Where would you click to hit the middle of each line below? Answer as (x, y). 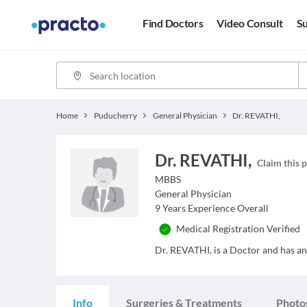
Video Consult (250, 23)
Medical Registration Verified (238, 229)
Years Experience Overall (216, 208)
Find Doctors (173, 23)
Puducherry (115, 115)
